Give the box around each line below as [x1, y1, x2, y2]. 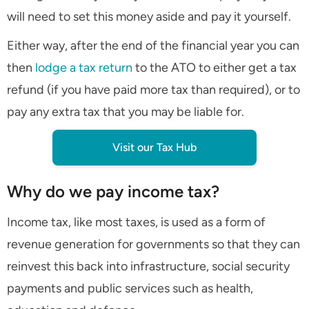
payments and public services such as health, [7, 281, 253, 297]
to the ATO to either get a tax [132, 60, 297, 76]
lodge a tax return [35, 60, 132, 76]
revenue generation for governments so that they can [7, 237, 300, 252]
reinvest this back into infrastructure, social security [7, 259, 290, 275]
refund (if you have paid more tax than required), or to [7, 82, 300, 98]
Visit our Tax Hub [112, 141, 197, 154]
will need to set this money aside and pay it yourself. [7, 9, 291, 25]
